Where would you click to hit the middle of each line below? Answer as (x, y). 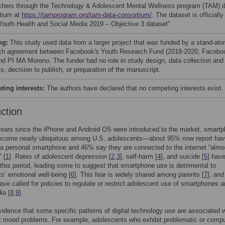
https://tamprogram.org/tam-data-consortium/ (87, 15)
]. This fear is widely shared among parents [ (139, 175)
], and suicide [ (182, 156)
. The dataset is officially (188, 15)
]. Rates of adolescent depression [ (60, 156)
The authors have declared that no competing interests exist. (135, 88)
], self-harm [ (139, 156)
